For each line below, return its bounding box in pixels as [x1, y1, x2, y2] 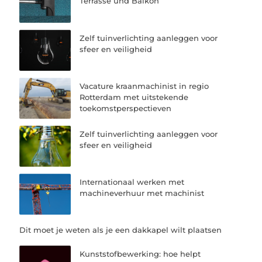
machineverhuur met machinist [80, 188, 205, 198]
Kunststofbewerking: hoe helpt [80, 249, 201, 259]
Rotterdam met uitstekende [80, 92, 189, 102]
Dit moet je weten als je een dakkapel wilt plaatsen [19, 225, 222, 235]
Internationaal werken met [80, 177, 185, 187]
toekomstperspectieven [80, 103, 172, 113]
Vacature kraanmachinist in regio [80, 81, 209, 91]
